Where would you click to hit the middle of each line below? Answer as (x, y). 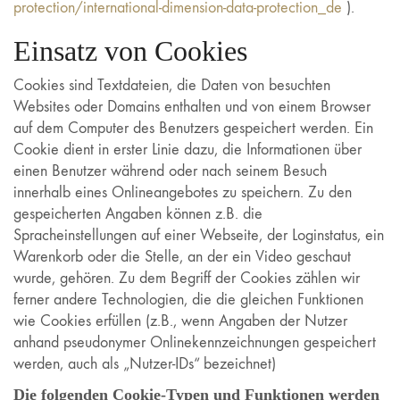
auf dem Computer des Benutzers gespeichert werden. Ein (193, 128)
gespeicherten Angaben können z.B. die (138, 214)
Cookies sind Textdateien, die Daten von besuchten (172, 85)
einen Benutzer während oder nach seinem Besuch (170, 171)
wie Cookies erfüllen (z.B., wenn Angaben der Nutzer (180, 321)
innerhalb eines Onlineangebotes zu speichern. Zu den (183, 192)
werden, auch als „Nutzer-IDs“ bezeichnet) (145, 364)
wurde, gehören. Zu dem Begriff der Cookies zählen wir (187, 278)
